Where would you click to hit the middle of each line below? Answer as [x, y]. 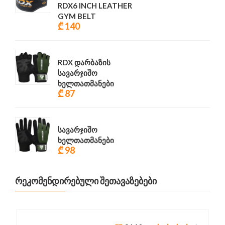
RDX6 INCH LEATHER [95, 6]
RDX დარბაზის [66, 62]
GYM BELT [77, 16]
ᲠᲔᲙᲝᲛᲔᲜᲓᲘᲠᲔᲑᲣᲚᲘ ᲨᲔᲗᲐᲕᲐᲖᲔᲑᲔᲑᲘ [86, 181]
